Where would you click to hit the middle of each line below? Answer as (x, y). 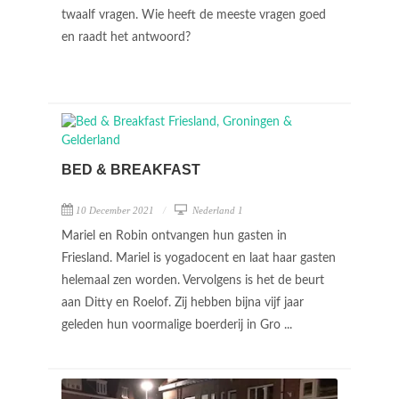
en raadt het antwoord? (128, 37)
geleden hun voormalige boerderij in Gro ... (179, 325)
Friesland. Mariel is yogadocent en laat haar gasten (199, 258)
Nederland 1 (216, 210)
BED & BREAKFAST (131, 170)
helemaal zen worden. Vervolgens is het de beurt (193, 281)
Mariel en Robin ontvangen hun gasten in (174, 236)
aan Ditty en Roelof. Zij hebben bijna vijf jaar (183, 303)
